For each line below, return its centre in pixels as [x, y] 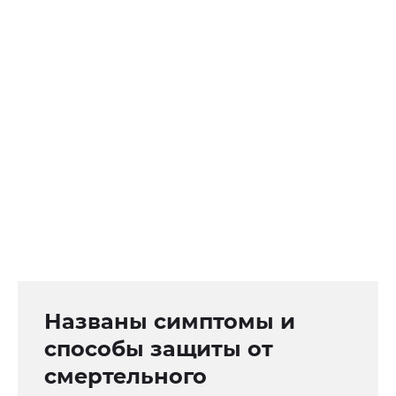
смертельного [126, 377]
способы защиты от [159, 349]
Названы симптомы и [170, 322]
